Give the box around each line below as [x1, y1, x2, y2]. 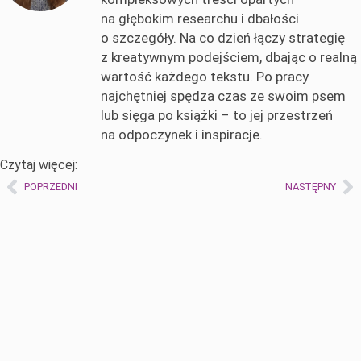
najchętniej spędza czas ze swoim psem [101, 88, 346, 105]
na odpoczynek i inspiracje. [101, 127, 263, 143]
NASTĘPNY [285, 180, 336, 193]
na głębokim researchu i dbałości [101, 10, 299, 27]
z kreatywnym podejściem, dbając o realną [101, 49, 357, 66]
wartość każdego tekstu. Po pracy [101, 68, 309, 85]
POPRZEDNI [24, 180, 77, 193]
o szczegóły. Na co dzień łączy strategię [101, 30, 345, 47]
